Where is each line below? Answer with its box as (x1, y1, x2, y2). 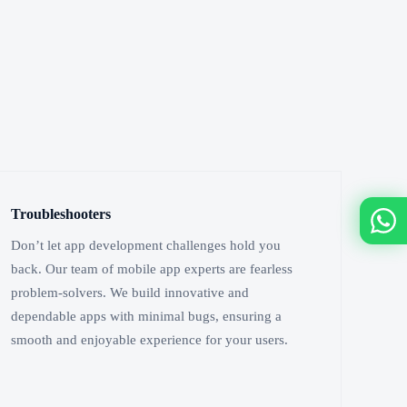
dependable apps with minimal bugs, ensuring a (11, 308, 283, 323)
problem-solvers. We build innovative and (11, 284, 250, 300)
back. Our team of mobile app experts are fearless (11, 261, 293, 276)
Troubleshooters (11, 205, 112, 223)
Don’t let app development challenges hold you (11, 237, 282, 253)
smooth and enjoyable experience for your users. (11, 332, 289, 347)
